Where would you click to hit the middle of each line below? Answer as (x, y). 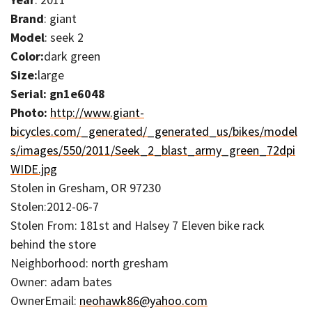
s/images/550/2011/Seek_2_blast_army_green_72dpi (153, 150)
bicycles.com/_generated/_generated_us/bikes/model (154, 131)
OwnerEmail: (45, 300)
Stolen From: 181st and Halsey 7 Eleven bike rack (138, 225)
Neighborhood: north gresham (89, 263)
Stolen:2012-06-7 (55, 206)
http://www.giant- (97, 112)
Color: (27, 56)
